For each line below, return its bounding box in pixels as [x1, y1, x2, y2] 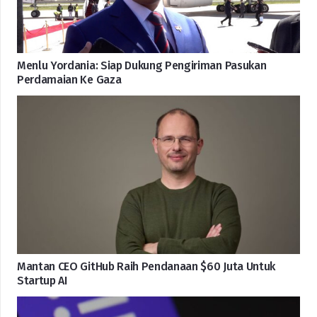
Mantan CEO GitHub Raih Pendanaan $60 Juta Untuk [17, 260, 275, 274]
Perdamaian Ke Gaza [17, 72, 122, 86]
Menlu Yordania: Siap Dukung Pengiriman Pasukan [17, 58, 267, 72]
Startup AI [17, 274, 67, 288]
